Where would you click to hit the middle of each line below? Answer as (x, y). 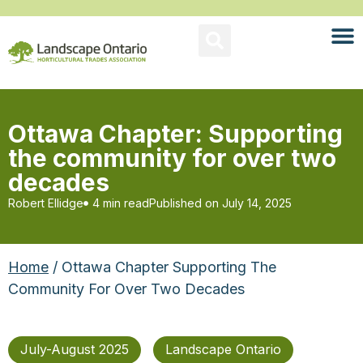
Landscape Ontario (223, 349)
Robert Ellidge (46, 203)
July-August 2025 (75, 349)
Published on (184, 203)
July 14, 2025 (257, 203)
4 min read (121, 203)
